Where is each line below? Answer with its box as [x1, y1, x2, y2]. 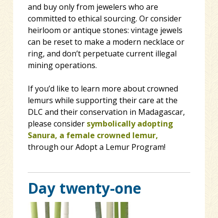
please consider [27, 118, 87, 129]
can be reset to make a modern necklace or [27, 36, 184, 48]
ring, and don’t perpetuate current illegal [27, 48, 177, 59]
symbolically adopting [86, 118, 173, 129]
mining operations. [27, 60, 97, 71]
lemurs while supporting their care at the [27, 95, 178, 106]
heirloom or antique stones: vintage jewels [27, 25, 182, 36]
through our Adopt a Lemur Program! [27, 142, 165, 153]
